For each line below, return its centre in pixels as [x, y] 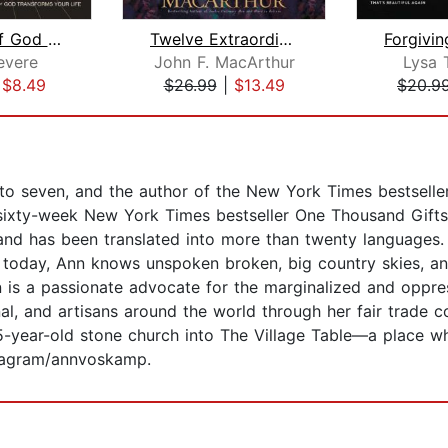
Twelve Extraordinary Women [285, 39]
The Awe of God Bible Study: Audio [54, 39]
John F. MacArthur [224, 62]
